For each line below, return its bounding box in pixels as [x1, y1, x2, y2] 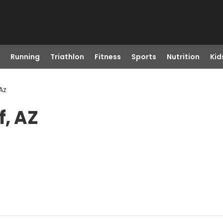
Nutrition [166, 52, 200, 62]
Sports [131, 52, 156, 62]
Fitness [94, 52, 121, 62]
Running [10, 52, 40, 62]
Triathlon [50, 52, 84, 62]
